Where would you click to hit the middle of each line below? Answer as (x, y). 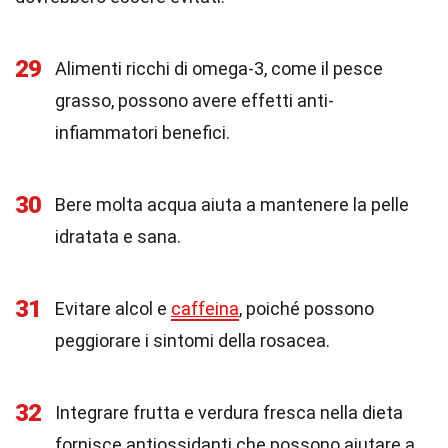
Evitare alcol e (113, 308)
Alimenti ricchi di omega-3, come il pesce (219, 68)
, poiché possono (306, 308)
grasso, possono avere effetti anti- (194, 100)
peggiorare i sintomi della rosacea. (192, 340)
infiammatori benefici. (142, 132)
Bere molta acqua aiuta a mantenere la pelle (232, 204)
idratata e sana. (118, 236)
